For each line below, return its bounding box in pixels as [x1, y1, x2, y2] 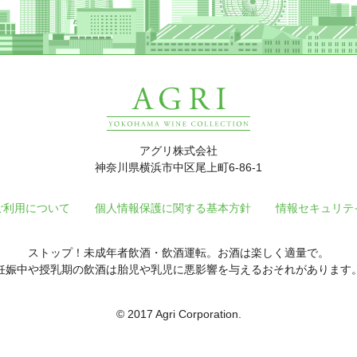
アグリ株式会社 [139, 144, 218, 157]
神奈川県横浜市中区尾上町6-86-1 [95, 161, 262, 174]
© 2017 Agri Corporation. [116, 308, 241, 320]
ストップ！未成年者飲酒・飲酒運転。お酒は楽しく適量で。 [28, 246, 329, 259]
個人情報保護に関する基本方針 [95, 202, 251, 214]
